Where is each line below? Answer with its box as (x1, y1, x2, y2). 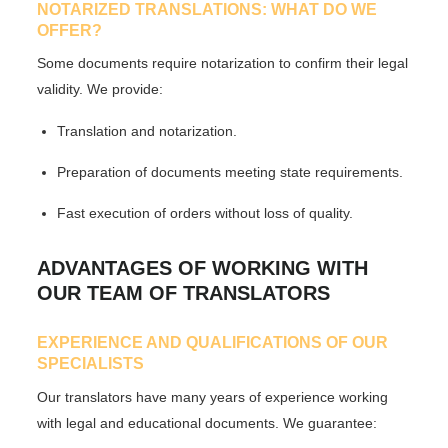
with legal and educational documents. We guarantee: (37, 414, 378, 431)
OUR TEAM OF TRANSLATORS (37, 281, 331, 304)
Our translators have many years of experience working (37, 388, 389, 405)
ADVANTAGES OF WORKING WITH (37, 256, 369, 279)
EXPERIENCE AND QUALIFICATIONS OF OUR (37, 332, 389, 351)
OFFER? (37, 20, 103, 39)
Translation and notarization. (57, 123, 238, 140)
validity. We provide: (37, 81, 164, 98)
